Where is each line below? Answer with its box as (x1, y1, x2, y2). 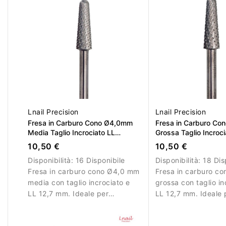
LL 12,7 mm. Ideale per (28, 189, 108, 198)
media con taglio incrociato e (28, 178, 130, 187)
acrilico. (28, 211, 55, 220)
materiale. (155, 211, 190, 220)
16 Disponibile (75, 156, 125, 165)
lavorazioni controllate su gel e (28, 200, 136, 209)
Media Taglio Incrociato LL (28, 128, 115, 137)
